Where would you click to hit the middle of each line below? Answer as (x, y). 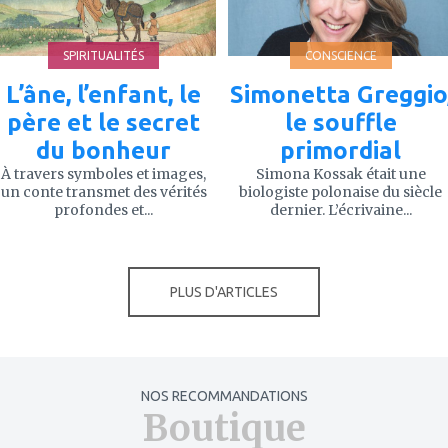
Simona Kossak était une (340, 173)
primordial (340, 150)
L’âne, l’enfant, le (103, 94)
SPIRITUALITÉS (103, 55)
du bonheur (103, 150)
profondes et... (103, 209)
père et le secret (103, 122)
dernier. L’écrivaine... (340, 209)
